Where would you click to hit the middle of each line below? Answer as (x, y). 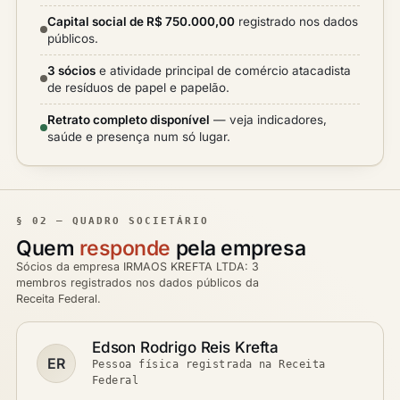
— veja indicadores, (268, 120)
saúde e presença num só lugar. (139, 137)
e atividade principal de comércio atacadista (223, 71)
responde (125, 248)
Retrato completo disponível (129, 120)
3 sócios (71, 71)
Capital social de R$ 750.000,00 (141, 21)
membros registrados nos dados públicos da (137, 283)
